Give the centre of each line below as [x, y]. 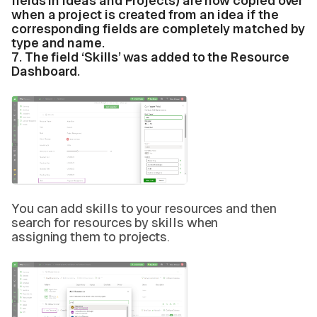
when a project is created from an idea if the [145, 15]
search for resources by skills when [115, 223]
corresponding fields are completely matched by [158, 29]
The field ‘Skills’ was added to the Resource [157, 57]
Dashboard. [47, 71]
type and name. [58, 43]
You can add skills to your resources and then [144, 208]
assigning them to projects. [91, 237]
